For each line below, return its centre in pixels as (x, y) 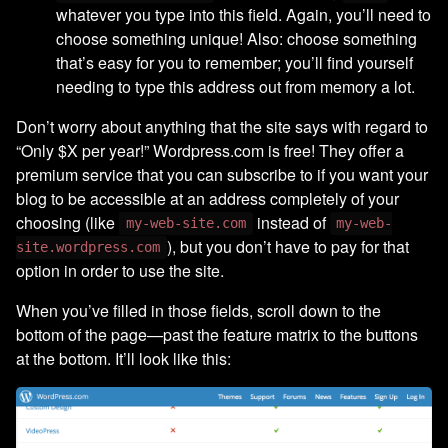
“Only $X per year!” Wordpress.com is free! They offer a (210, 150)
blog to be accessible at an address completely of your (207, 198)
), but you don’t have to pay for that (287, 246)
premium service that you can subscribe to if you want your (222, 174)
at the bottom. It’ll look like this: (123, 358)
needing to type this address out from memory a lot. (235, 86)
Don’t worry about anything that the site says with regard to (222, 126)
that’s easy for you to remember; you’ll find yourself (234, 62)
